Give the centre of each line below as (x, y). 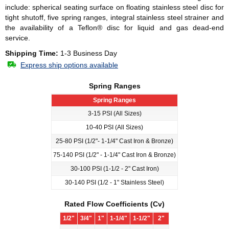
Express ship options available (69, 65)
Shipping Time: (32, 53)
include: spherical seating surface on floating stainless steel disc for (114, 7)
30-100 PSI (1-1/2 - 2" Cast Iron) (114, 169)
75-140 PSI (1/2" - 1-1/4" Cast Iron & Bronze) (114, 155)
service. (18, 38)
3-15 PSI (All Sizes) (114, 113)
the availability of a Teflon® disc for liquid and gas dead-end (114, 28)
